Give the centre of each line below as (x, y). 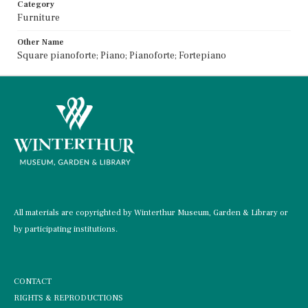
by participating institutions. (66, 229)
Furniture (38, 18)
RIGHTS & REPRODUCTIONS (68, 298)
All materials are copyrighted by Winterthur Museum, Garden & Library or (151, 212)
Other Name (41, 42)
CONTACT (33, 281)
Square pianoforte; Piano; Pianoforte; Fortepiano (122, 55)
